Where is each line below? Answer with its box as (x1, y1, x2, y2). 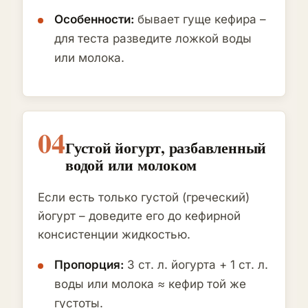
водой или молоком (65, 153, 197, 177)
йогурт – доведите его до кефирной (38, 209, 241, 223)
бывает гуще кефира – (134, 12, 266, 27)
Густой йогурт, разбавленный (65, 136, 267, 159)
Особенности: (54, 12, 134, 27)
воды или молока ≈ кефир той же (54, 277, 246, 291)
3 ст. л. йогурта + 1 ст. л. (124, 258, 268, 272)
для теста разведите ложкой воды (54, 32, 252, 46)
